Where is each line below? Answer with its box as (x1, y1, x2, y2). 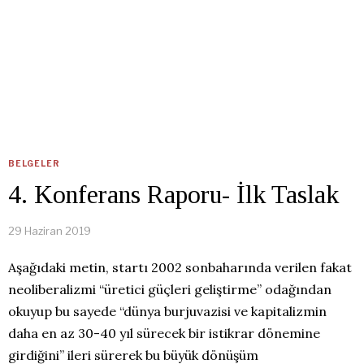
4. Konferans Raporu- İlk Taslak (8, 180, 339, 209)
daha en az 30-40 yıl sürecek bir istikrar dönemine (8, 325, 320, 341)
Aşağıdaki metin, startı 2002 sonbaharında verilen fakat (8, 259, 352, 275)
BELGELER (8, 158, 60, 168)
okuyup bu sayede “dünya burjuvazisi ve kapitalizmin (8, 303, 327, 319)
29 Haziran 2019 (8, 224, 91, 237)
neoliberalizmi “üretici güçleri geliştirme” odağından (8, 281, 331, 297)
